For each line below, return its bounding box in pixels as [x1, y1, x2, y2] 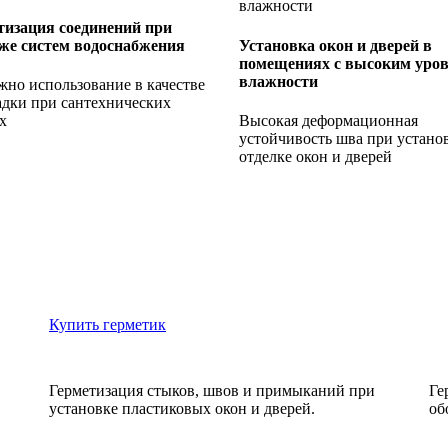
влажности [239, 72, 318, 90]
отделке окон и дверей [239, 147, 392, 165]
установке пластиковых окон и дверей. [49, 400, 315, 418]
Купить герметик [49, 316, 166, 334]
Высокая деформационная [239, 111, 418, 129]
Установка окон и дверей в [239, 36, 432, 54]
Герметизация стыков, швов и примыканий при [49, 382, 375, 400]
